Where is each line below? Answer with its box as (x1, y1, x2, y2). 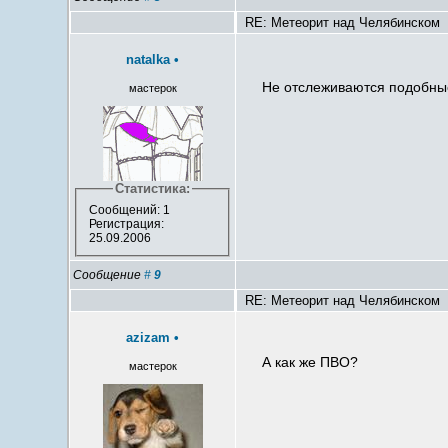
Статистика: (115, 181, 191, 197)
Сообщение (73, 268, 145, 283)
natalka (126, 52, 171, 68)
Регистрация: (88, 217, 164, 232)
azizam (126, 330, 171, 346)
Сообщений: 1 (88, 203, 170, 218)
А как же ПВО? (262, 354, 359, 371)
